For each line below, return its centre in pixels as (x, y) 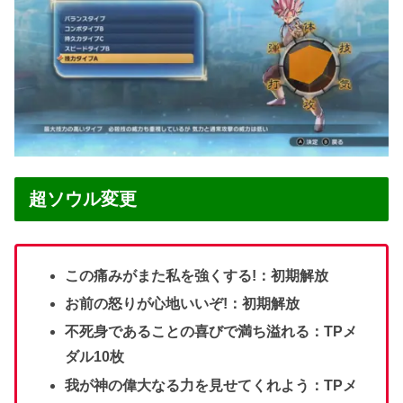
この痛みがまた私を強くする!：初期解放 (197, 275)
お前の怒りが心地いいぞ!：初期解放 (183, 304)
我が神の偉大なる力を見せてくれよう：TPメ (211, 385)
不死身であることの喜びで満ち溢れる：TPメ (211, 332)
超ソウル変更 (83, 198)
